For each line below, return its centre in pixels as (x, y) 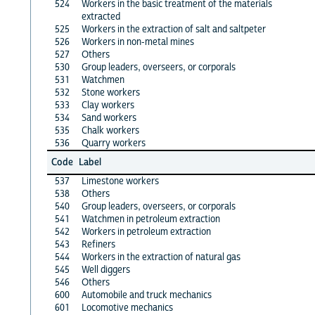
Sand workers (109, 118)
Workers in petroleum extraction (146, 232)
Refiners (98, 244)
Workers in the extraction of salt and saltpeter (173, 29)
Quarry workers (113, 143)
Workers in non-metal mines (137, 42)
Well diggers (105, 270)
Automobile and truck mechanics (146, 295)
